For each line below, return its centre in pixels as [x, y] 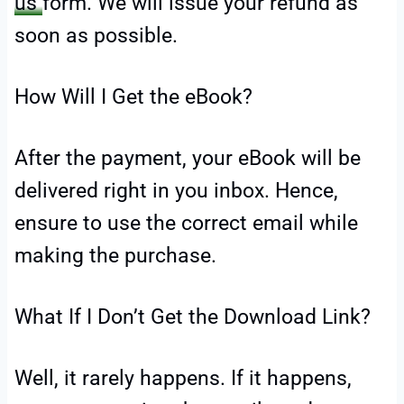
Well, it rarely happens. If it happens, [183, 379]
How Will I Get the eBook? [133, 97]
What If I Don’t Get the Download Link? [193, 317]
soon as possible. [96, 36]
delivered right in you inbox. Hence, [176, 191]
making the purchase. [115, 256]
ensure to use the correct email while [186, 224]
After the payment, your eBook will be [188, 159]
